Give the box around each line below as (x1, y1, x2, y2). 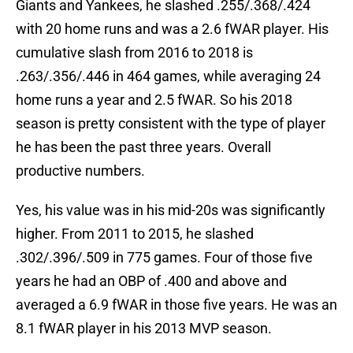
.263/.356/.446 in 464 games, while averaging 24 (16, 68, 321, 85)
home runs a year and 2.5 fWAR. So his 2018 (16, 91, 292, 109)
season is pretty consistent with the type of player (16, 115, 325, 132)
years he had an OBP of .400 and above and (16, 273, 287, 290)
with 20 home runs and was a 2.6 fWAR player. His (16, 20, 329, 38)
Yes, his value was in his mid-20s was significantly (16, 202, 325, 219)
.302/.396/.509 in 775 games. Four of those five (16, 249, 313, 266)
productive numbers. (16, 162, 145, 180)
